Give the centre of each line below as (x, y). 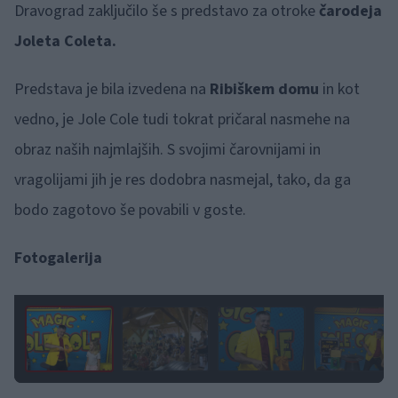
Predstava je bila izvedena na (110, 90)
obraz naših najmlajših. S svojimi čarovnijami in (167, 150)
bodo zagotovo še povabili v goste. (130, 211)
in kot (339, 90)
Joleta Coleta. (65, 42)
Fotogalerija (58, 259)
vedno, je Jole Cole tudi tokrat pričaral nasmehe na (182, 120)
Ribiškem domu (263, 90)
